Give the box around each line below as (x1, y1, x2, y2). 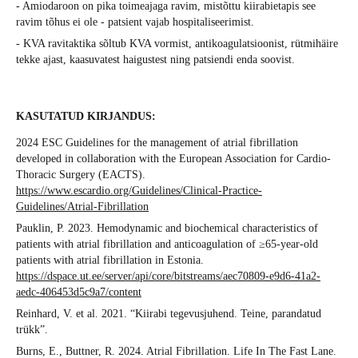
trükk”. (16, 324, 48, 336)
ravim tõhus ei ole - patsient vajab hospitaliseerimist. (16, 16, 254, 29)
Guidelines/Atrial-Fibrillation (16, 201, 149, 213)
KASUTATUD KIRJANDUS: (16, 110, 156, 123)
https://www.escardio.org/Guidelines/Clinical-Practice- (16, 185, 262, 197)
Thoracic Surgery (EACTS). (16, 169, 145, 181)
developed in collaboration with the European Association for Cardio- (16, 153, 331, 165)
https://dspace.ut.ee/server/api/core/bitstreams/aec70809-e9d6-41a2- (16, 270, 320, 283)
